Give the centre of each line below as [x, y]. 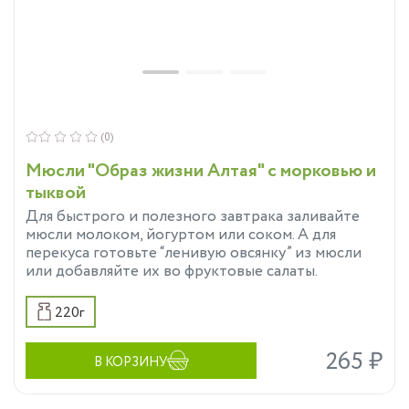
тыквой [56, 193]
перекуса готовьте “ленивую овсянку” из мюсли [194, 253]
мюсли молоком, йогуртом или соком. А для [181, 235]
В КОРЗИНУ [130, 362]
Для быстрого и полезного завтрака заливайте [193, 216]
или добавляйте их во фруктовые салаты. [172, 271]
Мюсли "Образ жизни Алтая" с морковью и [201, 171]
